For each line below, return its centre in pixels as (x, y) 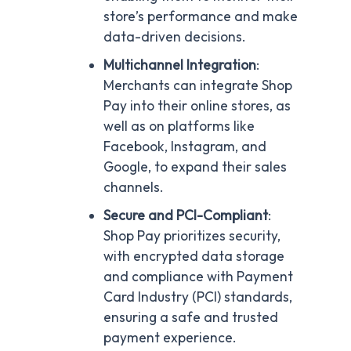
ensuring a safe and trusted (190, 318)
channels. (133, 188)
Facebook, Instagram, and (185, 147)
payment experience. (170, 338)
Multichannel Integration (179, 65)
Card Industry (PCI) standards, (197, 297)
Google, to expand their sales (195, 167)
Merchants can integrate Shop (197, 86)
